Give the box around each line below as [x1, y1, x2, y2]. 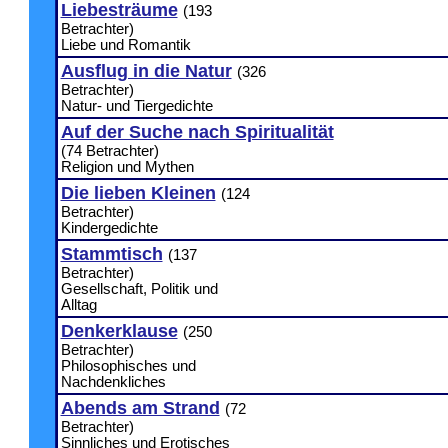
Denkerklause [60, 321, 178, 341]
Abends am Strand [60, 398, 220, 418]
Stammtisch [60, 244, 163, 264]
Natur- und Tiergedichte [60, 98, 213, 114]
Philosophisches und [60, 358, 196, 374]
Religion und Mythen [60, 159, 194, 175]
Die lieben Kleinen [60, 183, 216, 203]
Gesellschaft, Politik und [60, 281, 218, 297]
